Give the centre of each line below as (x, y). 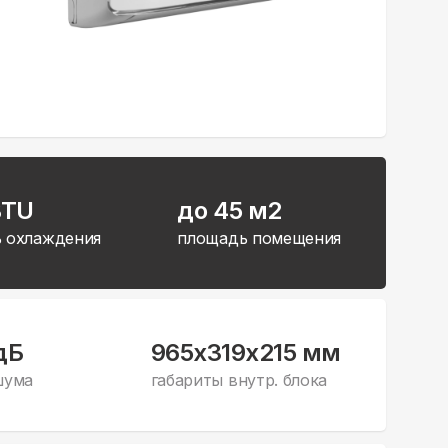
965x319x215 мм (245, 352)
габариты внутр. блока (238, 379)
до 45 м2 (229, 210)
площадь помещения (259, 237)
